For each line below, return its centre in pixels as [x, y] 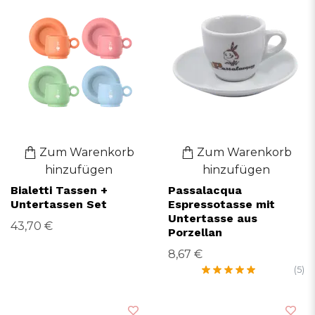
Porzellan [195, 232]
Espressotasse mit [221, 204]
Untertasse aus [213, 218]
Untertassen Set [59, 204]
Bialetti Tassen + [59, 190]
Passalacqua [205, 190]
